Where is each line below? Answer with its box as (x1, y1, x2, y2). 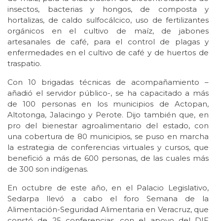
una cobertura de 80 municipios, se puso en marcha (7, 131, 209, 141)
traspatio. (7, 58, 41, 68)
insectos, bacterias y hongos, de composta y (7, 4, 209, 14)
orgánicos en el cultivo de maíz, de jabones (7, 26, 209, 36)
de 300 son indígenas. (7, 164, 88, 174)
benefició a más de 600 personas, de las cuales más (7, 153, 209, 163)
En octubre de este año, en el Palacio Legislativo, (7, 183, 209, 192)
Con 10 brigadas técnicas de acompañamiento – (7, 77, 209, 87)
